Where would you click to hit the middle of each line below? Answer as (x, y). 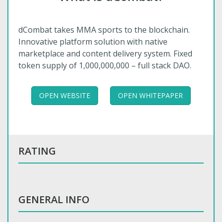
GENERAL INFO (54, 199)
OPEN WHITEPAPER (150, 95)
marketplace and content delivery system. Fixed (105, 54)
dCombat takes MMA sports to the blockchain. (104, 30)
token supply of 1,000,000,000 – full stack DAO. (105, 65)
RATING (37, 151)
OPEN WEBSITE (65, 95)
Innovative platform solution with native (93, 42)
